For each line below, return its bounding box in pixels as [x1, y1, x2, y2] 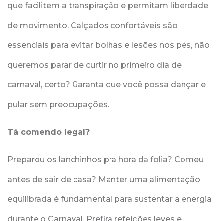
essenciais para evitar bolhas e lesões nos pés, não [7, 40, 210, 50]
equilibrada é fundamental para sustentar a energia [7, 194, 212, 204]
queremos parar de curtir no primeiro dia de [7, 60, 182, 70]
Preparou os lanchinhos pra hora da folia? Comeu [7, 155, 204, 164]
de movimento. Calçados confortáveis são [7, 21, 178, 30]
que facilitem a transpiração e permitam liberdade [7, 1, 208, 10]
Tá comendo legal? [7, 127, 90, 137]
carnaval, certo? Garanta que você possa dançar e [7, 80, 206, 89]
